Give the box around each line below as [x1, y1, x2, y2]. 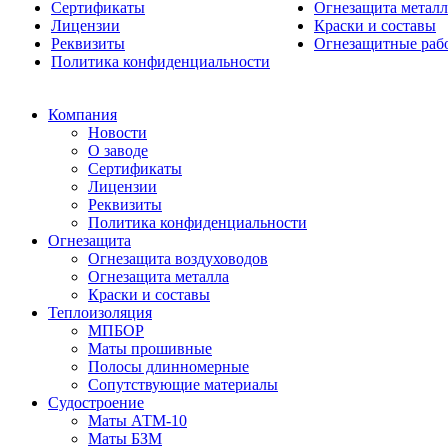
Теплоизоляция [48, 304, 152, 321]
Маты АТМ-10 [88, 412, 187, 429]
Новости [88, 124, 147, 141]
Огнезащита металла [88, 268, 229, 285]
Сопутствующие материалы [88, 376, 278, 393]
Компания [48, 106, 117, 123]
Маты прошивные [88, 340, 212, 357]
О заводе [88, 142, 148, 159]
